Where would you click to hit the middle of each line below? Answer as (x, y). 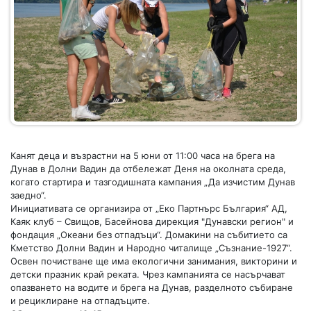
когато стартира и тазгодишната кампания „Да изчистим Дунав (153, 182)
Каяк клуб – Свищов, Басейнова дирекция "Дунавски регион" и (152, 221)
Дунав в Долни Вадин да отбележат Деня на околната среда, (148, 168)
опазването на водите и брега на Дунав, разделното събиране (152, 287)
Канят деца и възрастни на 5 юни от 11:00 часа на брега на (143, 155)
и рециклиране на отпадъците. (80, 300)
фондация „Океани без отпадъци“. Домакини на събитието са (149, 234)
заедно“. (28, 195)
